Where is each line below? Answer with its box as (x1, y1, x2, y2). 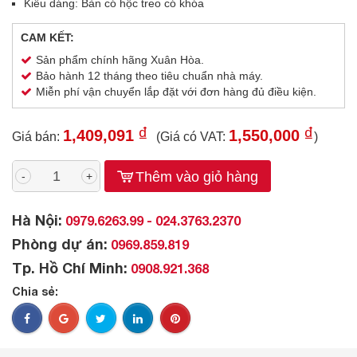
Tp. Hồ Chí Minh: (12, 259, 127, 277)
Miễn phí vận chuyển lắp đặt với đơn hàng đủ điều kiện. (36, 85, 316, 98)
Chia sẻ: (12, 284, 58, 298)
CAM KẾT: (21, 31, 74, 44)
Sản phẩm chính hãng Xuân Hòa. (36, 53, 204, 66)
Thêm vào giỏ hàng (131, 169, 258, 185)
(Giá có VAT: (156, 130, 229, 143)
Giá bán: (12, 130, 63, 143)
